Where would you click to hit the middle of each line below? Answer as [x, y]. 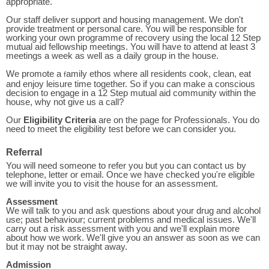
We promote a [35, 74]
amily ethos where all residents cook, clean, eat [159, 74]
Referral [24, 152]
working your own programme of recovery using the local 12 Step [133, 38]
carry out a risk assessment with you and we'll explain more [123, 228]
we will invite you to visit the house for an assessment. [112, 183]
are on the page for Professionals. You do [178, 120]
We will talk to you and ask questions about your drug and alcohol [133, 210]
